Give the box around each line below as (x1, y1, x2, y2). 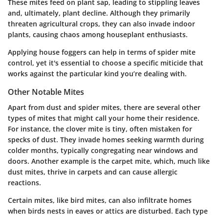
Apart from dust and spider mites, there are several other (8, 103, 200, 112)
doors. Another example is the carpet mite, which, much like (8, 156, 210, 166)
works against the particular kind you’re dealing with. (8, 68, 187, 78)
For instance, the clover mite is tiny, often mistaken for (8, 124, 192, 134)
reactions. (8, 178, 41, 188)
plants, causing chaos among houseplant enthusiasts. (8, 29, 188, 39)
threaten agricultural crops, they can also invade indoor (8, 19, 195, 28)
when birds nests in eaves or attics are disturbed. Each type (8, 206, 208, 216)
